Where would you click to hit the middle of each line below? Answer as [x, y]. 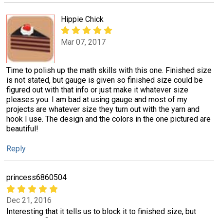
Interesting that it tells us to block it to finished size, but [101, 211]
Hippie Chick [82, 19]
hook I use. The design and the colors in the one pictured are [109, 119]
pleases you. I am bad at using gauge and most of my [97, 100]
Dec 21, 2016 [29, 200]
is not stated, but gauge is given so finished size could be [105, 80]
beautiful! [22, 129]
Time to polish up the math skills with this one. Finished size [109, 71]
